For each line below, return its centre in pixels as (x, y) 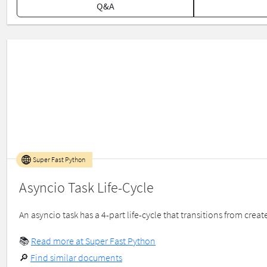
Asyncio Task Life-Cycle (86, 188)
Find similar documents (76, 258)
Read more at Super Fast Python (93, 241)
